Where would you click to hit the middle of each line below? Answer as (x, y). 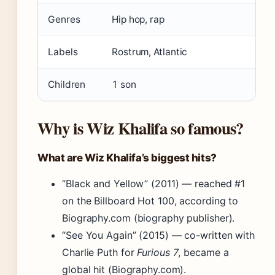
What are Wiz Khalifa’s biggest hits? (127, 158)
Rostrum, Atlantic (150, 52)
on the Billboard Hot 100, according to (150, 201)
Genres (64, 20)
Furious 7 (158, 253)
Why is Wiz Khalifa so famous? (141, 128)
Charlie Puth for (100, 253)
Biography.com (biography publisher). (149, 218)
